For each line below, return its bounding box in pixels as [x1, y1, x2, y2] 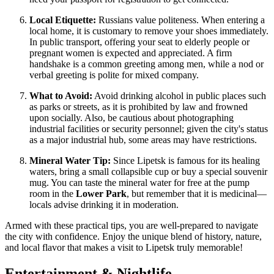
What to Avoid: [29, 91, 92, 102]
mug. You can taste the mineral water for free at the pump [29, 177, 250, 188]
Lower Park [76, 188, 127, 199]
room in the [29, 188, 76, 199]
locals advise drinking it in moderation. [29, 199, 179, 210]
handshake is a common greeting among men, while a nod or [29, 59, 264, 70]
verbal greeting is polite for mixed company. [29, 70, 199, 81]
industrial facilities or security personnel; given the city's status [29, 124, 268, 135]
